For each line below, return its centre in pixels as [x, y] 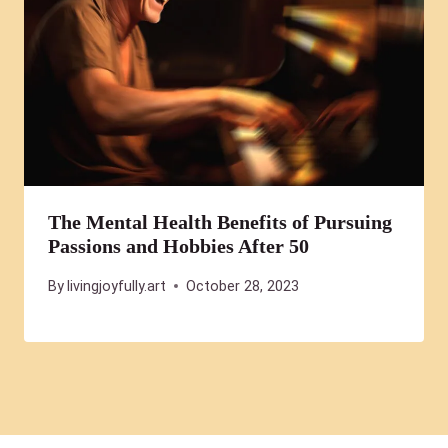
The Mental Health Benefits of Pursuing [220, 222]
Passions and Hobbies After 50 [178, 246]
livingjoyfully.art [117, 286]
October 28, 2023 [243, 286]
